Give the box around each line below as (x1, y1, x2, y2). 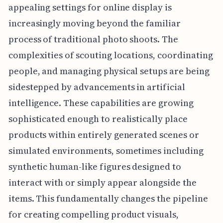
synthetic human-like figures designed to (8, 160, 181, 173)
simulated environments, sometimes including (8, 144, 204, 157)
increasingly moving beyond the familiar (8, 16, 181, 29)
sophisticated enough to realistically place (8, 112, 188, 125)
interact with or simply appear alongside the (8, 176, 197, 189)
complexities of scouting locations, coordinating (8, 48, 213, 61)
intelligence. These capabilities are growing (8, 96, 194, 109)
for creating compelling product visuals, (8, 208, 179, 221)
